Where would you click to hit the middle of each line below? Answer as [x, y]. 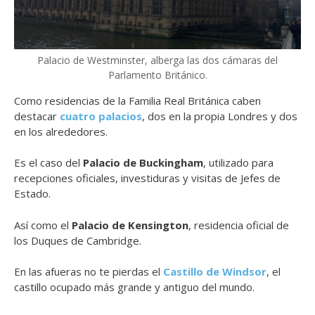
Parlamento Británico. [157, 75]
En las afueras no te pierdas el [89, 272]
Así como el [43, 225]
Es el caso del [49, 163]
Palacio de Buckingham [143, 163]
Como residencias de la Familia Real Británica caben [137, 100]
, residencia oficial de [239, 225]
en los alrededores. [61, 131]
